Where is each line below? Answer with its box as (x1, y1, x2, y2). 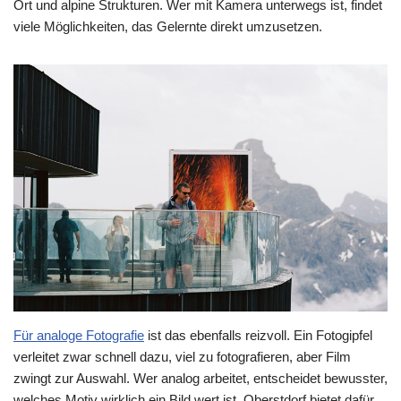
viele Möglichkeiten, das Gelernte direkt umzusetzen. (13, 18, 322, 34)
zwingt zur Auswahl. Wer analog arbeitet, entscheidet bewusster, (13, 370, 388, 386)
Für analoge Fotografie (13, 327, 144, 343)
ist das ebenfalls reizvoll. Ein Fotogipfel (144, 327, 372, 343)
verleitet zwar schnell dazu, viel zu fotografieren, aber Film (13, 348, 351, 364)
